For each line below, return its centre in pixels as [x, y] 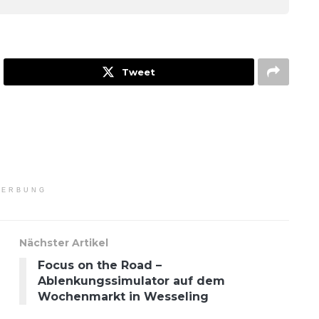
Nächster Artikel [64, 242]
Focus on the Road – [100, 265]
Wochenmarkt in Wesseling [124, 296]
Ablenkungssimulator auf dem [132, 281]
